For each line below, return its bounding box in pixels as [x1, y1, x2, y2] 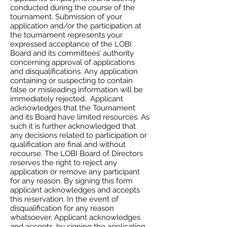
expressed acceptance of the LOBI [10, 40, 132, 49]
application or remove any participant [10, 167, 140, 176]
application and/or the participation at [10, 21, 141, 30]
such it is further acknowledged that [10, 122, 136, 131]
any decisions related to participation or [10, 131, 147, 140]
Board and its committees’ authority [10, 49, 134, 58]
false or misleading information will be [10, 85, 143, 94]
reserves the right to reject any [10, 158, 117, 167]
